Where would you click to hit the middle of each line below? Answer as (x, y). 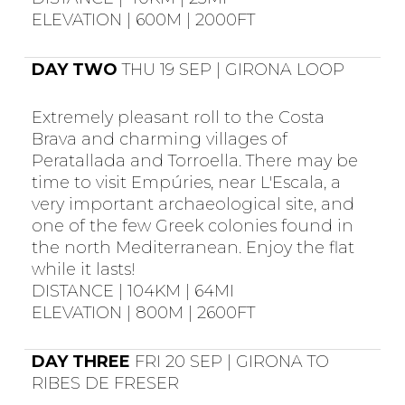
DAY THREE (80, 362)
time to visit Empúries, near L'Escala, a (186, 182)
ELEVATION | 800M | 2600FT (143, 312)
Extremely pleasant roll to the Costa (178, 117)
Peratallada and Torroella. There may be (194, 160)
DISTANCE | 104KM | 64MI (132, 291)
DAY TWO (74, 69)
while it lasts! (83, 269)
